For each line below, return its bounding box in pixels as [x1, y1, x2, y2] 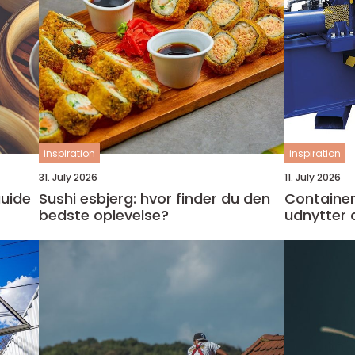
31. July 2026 [38, 170, 97, 184]
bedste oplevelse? [38, 205, 169, 225]
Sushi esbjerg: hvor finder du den [38, 189, 270, 208]
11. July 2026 [284, 170, 341, 184]
